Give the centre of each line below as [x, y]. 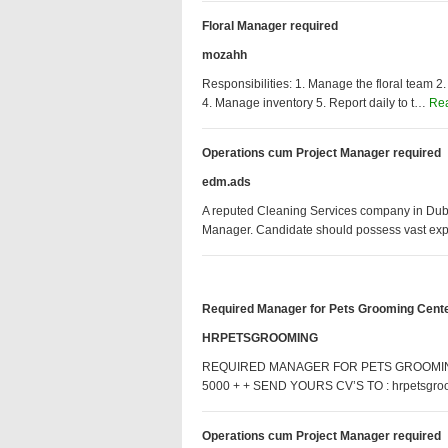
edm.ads [226, 182]
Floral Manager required [270, 26]
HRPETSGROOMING [260, 338]
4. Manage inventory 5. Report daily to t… [315, 103]
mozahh [224, 55]
